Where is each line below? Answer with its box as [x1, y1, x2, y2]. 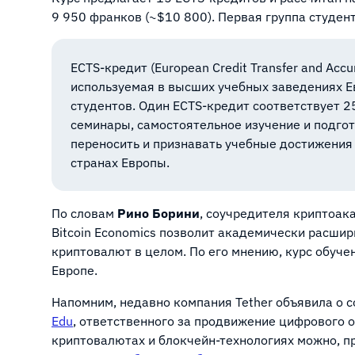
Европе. [52, 262, 97, 278]
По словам [52, 205, 117, 221]
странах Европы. [71, 155, 170, 170]
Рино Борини [117, 205, 200, 221]
